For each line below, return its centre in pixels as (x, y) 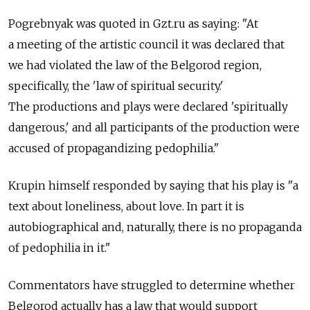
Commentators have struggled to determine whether (152, 285)
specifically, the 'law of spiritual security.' (116, 85)
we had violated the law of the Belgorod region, (135, 65)
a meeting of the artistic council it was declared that (146, 44)
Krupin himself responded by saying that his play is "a (153, 185)
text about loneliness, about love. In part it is (126, 206)
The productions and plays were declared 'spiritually (148, 106)
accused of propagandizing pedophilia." (114, 148)
